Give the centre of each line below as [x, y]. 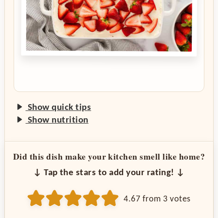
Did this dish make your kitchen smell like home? [109, 156]
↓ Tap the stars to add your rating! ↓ [109, 173]
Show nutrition [57, 120]
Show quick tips [58, 108]
